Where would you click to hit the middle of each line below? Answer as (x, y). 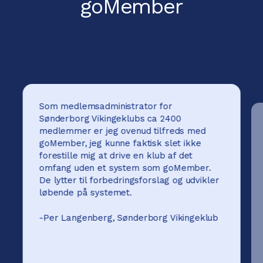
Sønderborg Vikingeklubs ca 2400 (110, 119)
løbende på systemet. (85, 193)
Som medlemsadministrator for (106, 107)
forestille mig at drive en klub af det (116, 156)
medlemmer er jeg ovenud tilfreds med (122, 131)
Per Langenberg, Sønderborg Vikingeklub (131, 218)
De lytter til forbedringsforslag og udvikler (129, 181)
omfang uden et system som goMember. (125, 168)
